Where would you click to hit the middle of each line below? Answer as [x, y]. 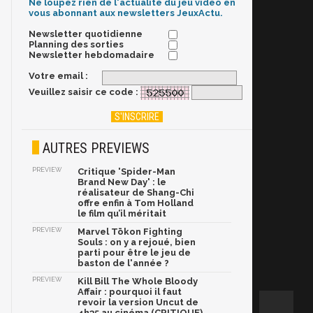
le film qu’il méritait [122, 213]
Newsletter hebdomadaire [92, 55]
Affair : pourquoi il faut [130, 292]
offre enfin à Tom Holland [136, 203]
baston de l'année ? [123, 263]
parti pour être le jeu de [134, 253]
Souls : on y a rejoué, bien [137, 242]
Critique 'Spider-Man [126, 172]
